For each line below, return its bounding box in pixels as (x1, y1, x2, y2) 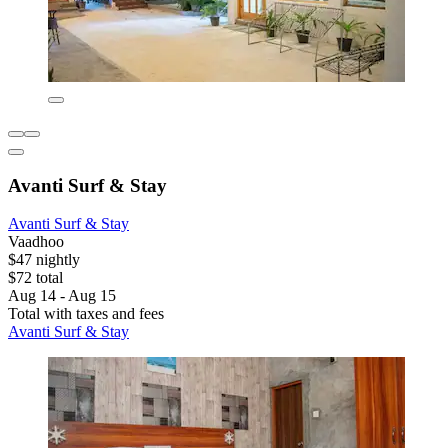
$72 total (8, 269, 63, 287)
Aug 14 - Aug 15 (8, 287, 116, 305)
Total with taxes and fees (8, 305, 164, 323)
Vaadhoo (8, 233, 64, 251)
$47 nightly (8, 251, 80, 269)
